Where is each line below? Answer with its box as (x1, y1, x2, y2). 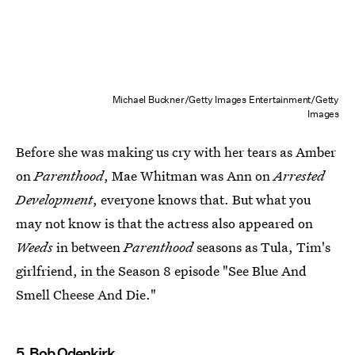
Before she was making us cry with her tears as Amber (16, 143, 336, 162)
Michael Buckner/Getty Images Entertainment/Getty (112, 93, 339, 107)
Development (16, 190, 93, 209)
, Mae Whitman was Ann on (104, 166, 273, 185)
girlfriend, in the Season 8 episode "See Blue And (16, 261, 307, 281)
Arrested (273, 166, 325, 185)
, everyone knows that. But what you (93, 190, 311, 209)
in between (53, 238, 124, 257)
